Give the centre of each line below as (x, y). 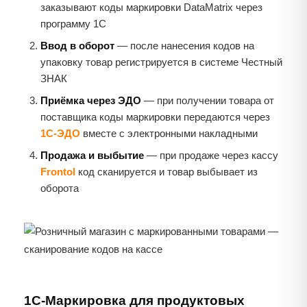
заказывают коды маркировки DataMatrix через (151, 8)
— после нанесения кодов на (184, 46)
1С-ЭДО (60, 134)
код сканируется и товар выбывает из (167, 172)
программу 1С (73, 24)
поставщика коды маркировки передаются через (155, 117)
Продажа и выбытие (92, 156)
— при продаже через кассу (211, 156)
